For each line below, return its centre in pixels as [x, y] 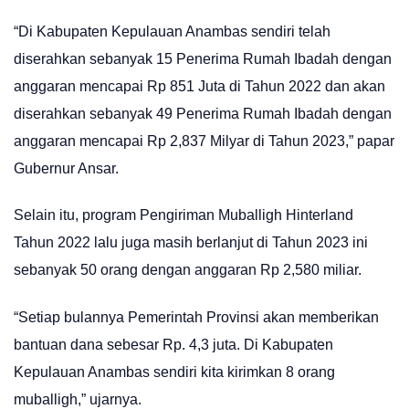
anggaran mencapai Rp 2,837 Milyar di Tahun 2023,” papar [204, 141]
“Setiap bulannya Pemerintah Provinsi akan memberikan [196, 317]
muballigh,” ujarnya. [78, 399]
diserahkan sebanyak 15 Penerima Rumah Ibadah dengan [203, 58]
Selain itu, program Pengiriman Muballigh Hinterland [184, 215]
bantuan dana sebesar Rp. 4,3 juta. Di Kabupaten [173, 344]
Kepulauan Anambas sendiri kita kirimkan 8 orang [174, 372]
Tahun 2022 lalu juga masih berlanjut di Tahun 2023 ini [191, 243]
